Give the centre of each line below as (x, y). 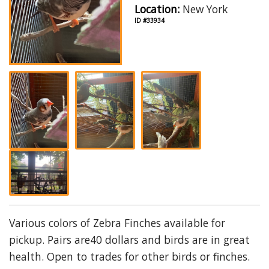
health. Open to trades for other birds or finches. (129, 256)
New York (204, 9)
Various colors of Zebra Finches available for (117, 222)
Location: (157, 9)
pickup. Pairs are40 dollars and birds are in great (129, 239)
